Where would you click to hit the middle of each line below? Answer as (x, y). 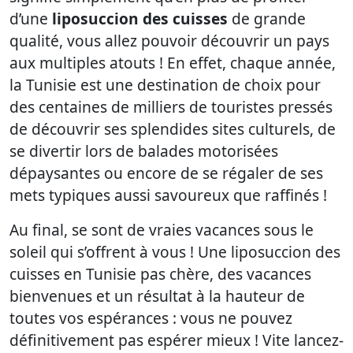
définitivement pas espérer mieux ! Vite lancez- (176, 340)
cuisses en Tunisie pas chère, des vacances (160, 274)
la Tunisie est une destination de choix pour (165, 85)
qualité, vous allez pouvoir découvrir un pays (169, 41)
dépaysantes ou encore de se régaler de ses (166, 173)
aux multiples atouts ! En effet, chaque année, (173, 63)
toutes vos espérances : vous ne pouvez (151, 318)
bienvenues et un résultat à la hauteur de (157, 296)
